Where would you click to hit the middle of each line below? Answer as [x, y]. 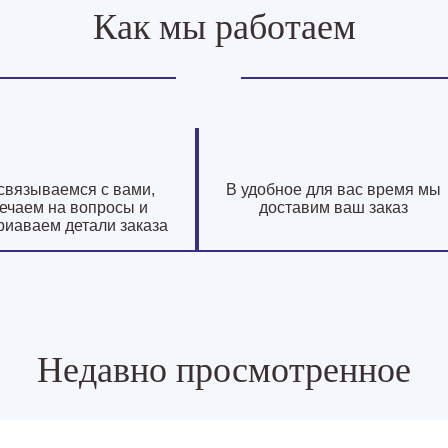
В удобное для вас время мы [333, 189]
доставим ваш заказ [333, 207]
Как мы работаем [224, 26]
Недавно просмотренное [224, 369]
